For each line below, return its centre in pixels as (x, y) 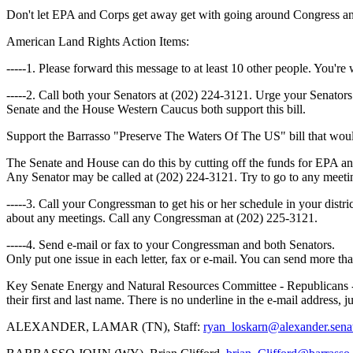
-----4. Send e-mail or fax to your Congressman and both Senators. (171, 245)
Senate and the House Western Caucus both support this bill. (156, 109)
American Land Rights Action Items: (98, 41)
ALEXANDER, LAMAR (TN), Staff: (105, 327)
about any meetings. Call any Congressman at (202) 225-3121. (162, 218)
